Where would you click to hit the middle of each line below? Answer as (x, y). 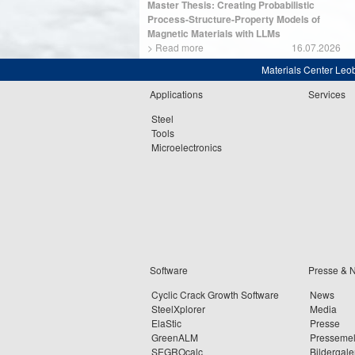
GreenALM (175, 337)
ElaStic (166, 323)
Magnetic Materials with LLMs (214, 33)
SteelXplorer (178, 309)
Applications (176, 94)
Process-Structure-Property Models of (234, 19)
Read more (179, 47)
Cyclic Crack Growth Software (215, 294)
